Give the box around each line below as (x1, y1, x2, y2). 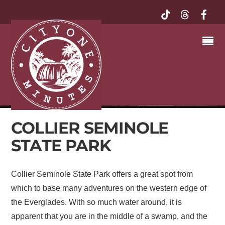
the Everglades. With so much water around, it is (11, 197, 182, 206)
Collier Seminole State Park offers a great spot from (11, 169, 193, 178)
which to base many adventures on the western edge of (11, 183, 207, 192)
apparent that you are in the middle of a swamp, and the (11, 211, 208, 220)
